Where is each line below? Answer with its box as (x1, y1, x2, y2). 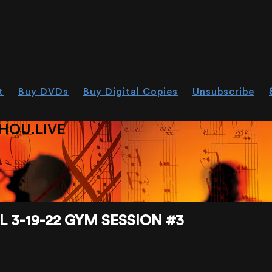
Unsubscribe (192, 87, 254, 97)
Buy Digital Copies (83, 87, 178, 97)
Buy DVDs (18, 87, 69, 97)
